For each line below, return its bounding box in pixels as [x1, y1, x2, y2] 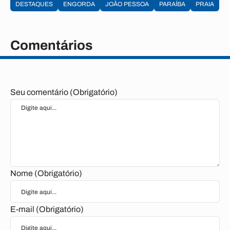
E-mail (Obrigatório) [10, 205, 84, 214]
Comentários [10, 38, 92, 52]
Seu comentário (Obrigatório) [10, 88, 118, 97]
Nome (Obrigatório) [10, 169, 82, 178]
